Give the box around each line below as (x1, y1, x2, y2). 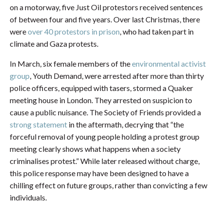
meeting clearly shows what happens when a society (10, 144, 181, 154)
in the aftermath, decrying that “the (67, 120, 184, 129)
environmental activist (132, 59, 206, 69)
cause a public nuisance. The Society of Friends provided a (10, 108, 201, 117)
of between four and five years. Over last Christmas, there (10, 15, 200, 24)
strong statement (10, 120, 67, 129)
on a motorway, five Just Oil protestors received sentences (10, 2, 203, 12)
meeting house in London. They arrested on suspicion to (10, 95, 192, 105)
